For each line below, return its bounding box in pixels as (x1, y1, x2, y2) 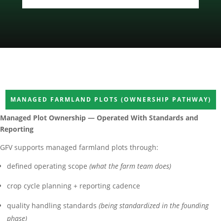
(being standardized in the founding (99, 201, 209, 211)
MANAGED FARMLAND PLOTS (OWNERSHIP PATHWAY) (10, 95, 211, 104)
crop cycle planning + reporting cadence (7, 181, 140, 191)
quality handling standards (7, 201, 99, 211)
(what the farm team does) (89, 161, 171, 171)
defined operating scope (7, 161, 89, 171)
